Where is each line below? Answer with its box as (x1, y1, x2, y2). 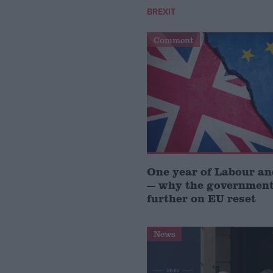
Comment (153, 34, 194, 46)
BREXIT (147, 5, 176, 18)
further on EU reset (147, 190, 260, 205)
